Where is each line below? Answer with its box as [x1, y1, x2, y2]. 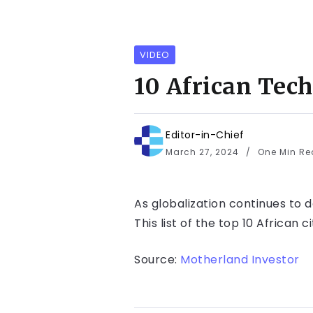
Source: [134, 252, 180, 268]
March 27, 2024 [166, 146, 242, 159]
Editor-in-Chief [166, 128, 245, 143]
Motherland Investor [180, 252, 300, 268]
